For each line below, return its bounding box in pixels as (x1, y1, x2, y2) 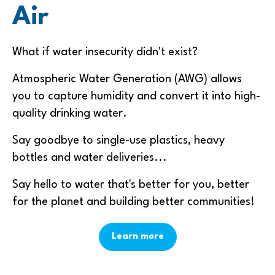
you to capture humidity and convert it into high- (12, 90, 260, 102)
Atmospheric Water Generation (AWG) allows (12, 73, 242, 85)
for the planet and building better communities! (12, 196, 255, 207)
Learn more (111, 231, 164, 241)
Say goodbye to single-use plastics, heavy (12, 134, 225, 146)
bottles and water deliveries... (12, 152, 167, 163)
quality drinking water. (12, 107, 127, 119)
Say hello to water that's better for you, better (12, 179, 249, 190)
